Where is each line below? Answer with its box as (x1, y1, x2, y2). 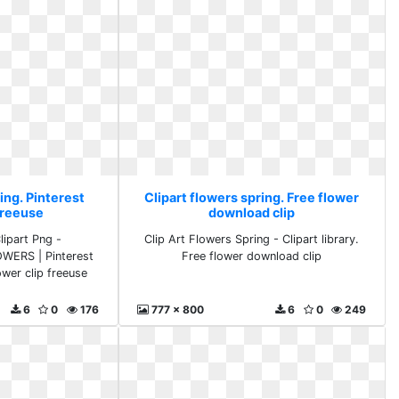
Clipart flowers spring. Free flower (144, 190, 360, 205)
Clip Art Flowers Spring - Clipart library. (144, 232, 360, 246)
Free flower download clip (182, 249, 322, 263)
